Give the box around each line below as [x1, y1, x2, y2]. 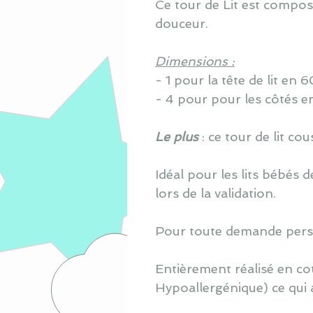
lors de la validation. [155, 185, 276, 201]
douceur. [155, 15, 208, 31]
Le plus [155, 129, 198, 144]
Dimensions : [155, 53, 235, 68]
